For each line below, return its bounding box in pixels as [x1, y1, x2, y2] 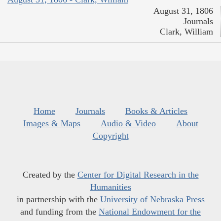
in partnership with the [16, 194, 100, 204]
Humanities [90, 182, 131, 192]
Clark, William [160, 26, 213, 37]
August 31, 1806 [153, 5, 213, 16]
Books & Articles [125, 106, 187, 116]
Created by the [22, 169, 77, 180]
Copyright [92, 130, 129, 141]
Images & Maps [23, 118, 80, 128]
